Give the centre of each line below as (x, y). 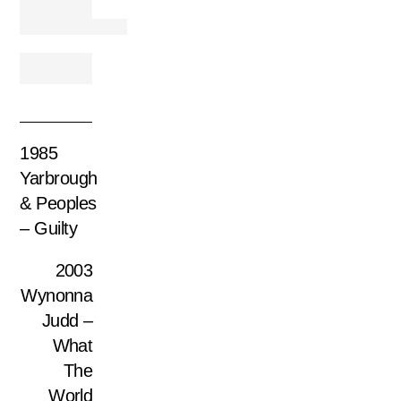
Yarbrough (59, 178)
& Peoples (58, 203)
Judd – (67, 321)
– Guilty (49, 228)
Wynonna (57, 296)
